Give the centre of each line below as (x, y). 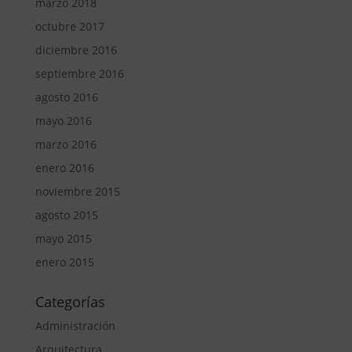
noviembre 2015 (77, 192)
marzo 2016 (66, 145)
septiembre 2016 (79, 74)
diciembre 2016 (76, 50)
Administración (75, 326)
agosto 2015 (66, 215)
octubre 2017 (70, 27)
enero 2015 (64, 262)
